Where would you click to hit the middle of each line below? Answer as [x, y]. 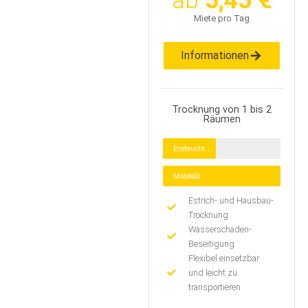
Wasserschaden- [220, 229]
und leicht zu [213, 272]
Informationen [215, 55]
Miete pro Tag [222, 18]
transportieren [215, 287]
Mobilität [187, 176]
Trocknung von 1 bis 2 [222, 109]
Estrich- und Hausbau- [231, 200]
